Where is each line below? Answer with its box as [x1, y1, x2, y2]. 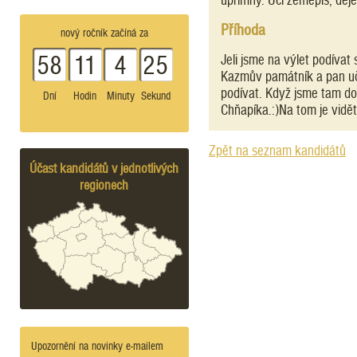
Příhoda [221, 20, 265, 40]
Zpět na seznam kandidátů [209, 142, 346, 159]
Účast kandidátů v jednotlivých [29, 159, 179, 177]
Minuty [106, 88, 135, 103]
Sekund [140, 88, 171, 103]
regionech [80, 176, 129, 194]
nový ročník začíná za [61, 25, 148, 40]
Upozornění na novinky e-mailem [31, 339, 163, 353]
